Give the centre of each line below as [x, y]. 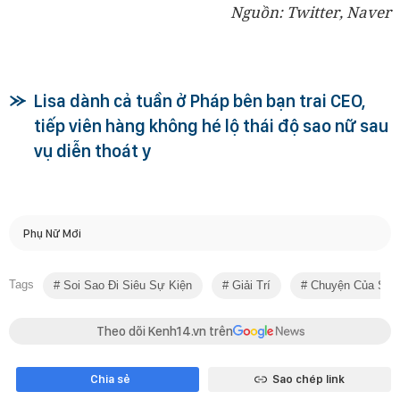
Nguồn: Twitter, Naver [311, 12]
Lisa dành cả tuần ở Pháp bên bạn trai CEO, [200, 101]
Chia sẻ [110, 379]
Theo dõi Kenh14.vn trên [164, 332]
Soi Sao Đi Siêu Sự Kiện [126, 286]
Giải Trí [250, 286]
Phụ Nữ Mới [52, 233]
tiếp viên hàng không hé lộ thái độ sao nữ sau [211, 126]
